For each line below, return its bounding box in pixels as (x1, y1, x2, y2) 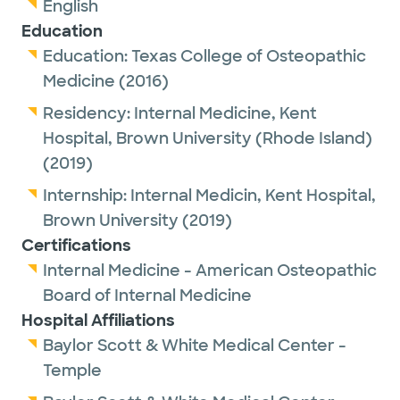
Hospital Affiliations (21, 310, 175, 331)
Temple (43, 360, 102, 381)
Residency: (43, 103, 134, 124)
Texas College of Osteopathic (131, 46, 366, 67)
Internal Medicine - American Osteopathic (43, 260, 377, 281)
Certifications (21, 235, 131, 256)
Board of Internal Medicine (43, 285, 252, 306)
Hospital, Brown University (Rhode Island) (43, 128, 372, 149)
